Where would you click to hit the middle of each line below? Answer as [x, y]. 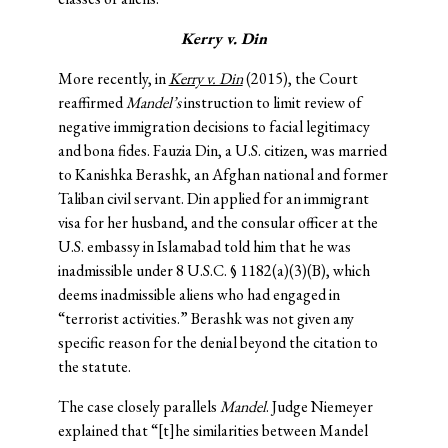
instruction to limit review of [272, 103]
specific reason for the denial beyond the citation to [217, 343]
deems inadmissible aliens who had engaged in [198, 295]
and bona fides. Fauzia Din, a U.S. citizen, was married [222, 151]
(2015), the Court [300, 79]
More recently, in [113, 79]
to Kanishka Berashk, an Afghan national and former [222, 175]
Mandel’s [154, 103]
